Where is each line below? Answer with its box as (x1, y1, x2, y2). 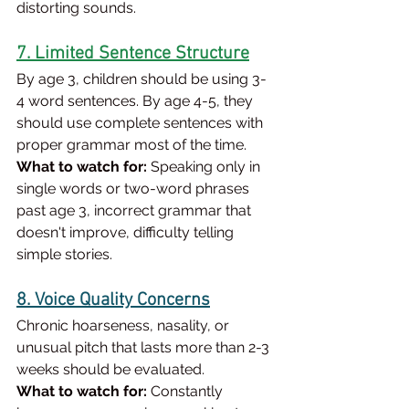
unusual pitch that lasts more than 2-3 (16, 339, 273, 357)
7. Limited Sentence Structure (16, 43, 249, 66)
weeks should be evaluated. (16, 361, 204, 379)
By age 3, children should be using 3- (16, 70, 267, 89)
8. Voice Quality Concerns (16, 289, 210, 312)
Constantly (147, 383, 226, 401)
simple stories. (16, 246, 112, 264)
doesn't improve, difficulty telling (16, 224, 237, 242)
